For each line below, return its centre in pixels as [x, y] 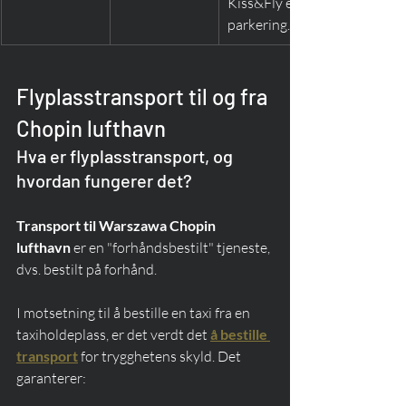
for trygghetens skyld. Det [161, 357]
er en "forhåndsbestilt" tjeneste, [172, 248]
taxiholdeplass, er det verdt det [113, 335]
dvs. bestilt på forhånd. [87, 270]
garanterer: [51, 378]
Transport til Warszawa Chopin [117, 226]
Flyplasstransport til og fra [144, 97]
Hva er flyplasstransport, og [126, 156]
